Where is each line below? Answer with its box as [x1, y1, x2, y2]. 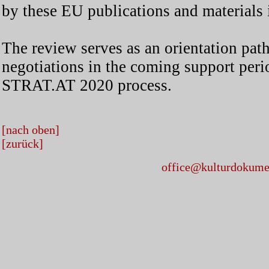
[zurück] [2, 136, 43, 150]
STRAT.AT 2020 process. [2, 76, 172, 94]
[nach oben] [2, 122, 59, 136]
